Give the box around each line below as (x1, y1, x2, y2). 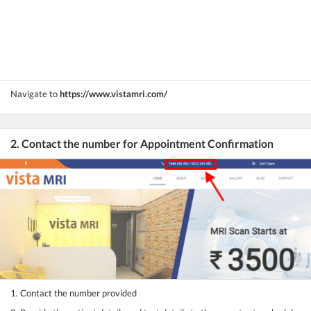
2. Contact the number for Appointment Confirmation (10, 136, 274, 150)
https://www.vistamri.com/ (60, 87, 167, 99)
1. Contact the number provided (10, 287, 137, 299)
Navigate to (10, 87, 60, 99)
